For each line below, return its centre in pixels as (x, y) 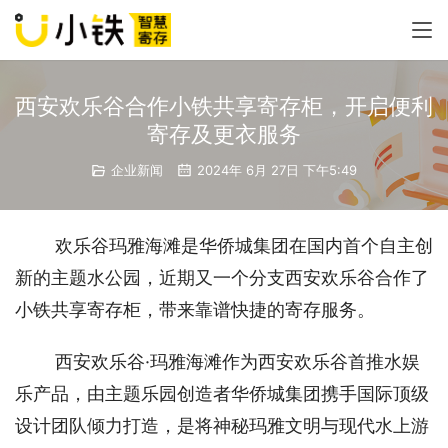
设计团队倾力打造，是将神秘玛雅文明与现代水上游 (222, 425)
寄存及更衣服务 (224, 134)
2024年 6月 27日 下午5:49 (275, 170)
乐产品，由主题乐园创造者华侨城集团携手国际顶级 (222, 393)
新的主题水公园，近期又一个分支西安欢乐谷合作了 (222, 277)
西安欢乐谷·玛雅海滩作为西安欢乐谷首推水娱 (237, 361)
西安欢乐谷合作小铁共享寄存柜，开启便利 (224, 106)
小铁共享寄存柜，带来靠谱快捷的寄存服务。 (197, 309)
